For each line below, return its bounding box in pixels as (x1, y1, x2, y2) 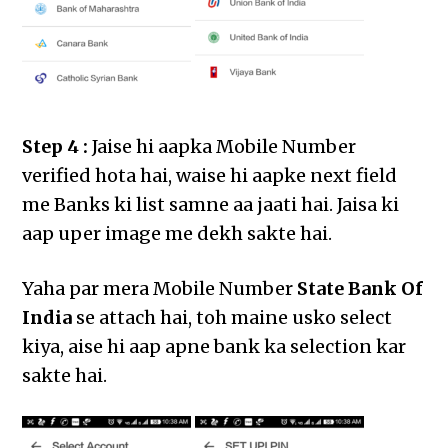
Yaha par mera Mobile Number (22, 277, 298, 301)
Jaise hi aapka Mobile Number (88, 135, 357, 159)
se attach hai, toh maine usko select (72, 306, 393, 330)
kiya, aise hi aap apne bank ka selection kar (22, 335, 407, 359)
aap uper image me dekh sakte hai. (22, 222, 333, 246)
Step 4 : (22, 135, 89, 159)
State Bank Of (297, 277, 424, 301)
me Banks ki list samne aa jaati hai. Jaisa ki (22, 193, 400, 217)
